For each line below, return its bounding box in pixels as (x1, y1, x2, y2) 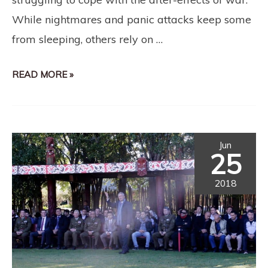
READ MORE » (12, 69, 74, 81)
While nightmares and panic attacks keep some (12, 12, 251, 26)
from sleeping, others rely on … (12, 32, 163, 46)
